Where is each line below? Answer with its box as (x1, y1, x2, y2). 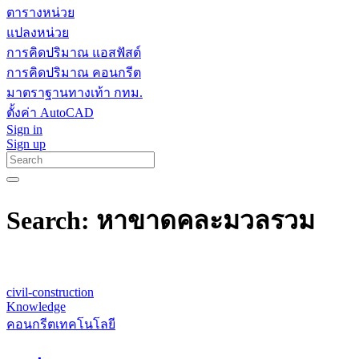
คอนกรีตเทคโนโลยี (6, 317, 115, 331)
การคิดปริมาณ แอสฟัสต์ (6, 46, 141, 59)
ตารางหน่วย (6, 6, 75, 19)
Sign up (6, 137, 46, 151)
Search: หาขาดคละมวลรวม (6, 206, 315, 236)
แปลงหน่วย (6, 26, 69, 39)
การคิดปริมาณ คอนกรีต (6, 66, 141, 79)
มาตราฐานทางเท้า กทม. (6, 86, 143, 99)
